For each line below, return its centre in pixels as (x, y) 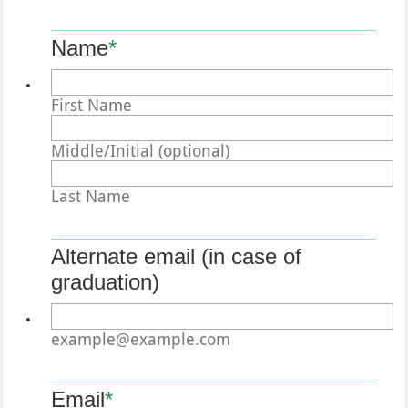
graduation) (106, 281)
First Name (92, 105)
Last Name (91, 196)
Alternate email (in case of (177, 256)
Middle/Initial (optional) (141, 150)
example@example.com (141, 339)
